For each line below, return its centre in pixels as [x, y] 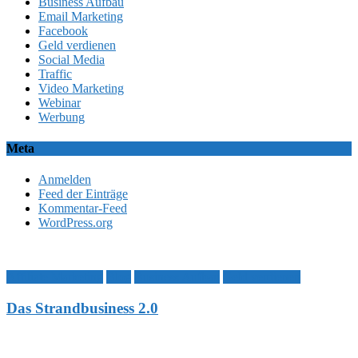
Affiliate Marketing [55, 277]
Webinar [60, 102]
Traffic [55, 74]
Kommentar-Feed [83, 209]
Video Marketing [81, 88]
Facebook [63, 30]
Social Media [72, 59]
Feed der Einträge [83, 194]
